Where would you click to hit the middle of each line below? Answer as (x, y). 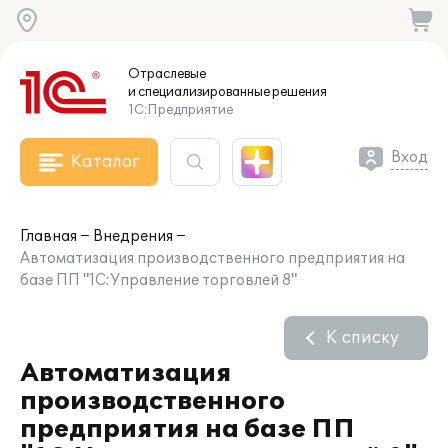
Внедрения (133, 236)
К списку (362, 338)
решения (298, 92)
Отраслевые (167, 74)
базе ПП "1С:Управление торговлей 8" (158, 280)
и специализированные (199, 92)
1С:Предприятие (180, 110)
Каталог (105, 162)
